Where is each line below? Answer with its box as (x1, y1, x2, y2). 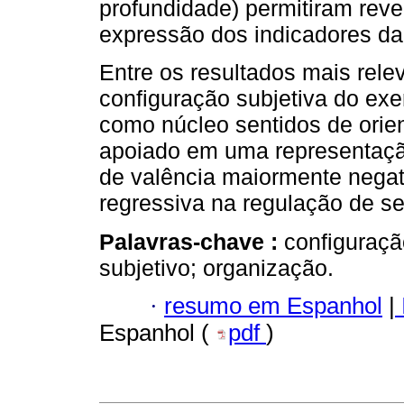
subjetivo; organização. (99, 254, 334, 280)
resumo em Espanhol (164, 292, 382, 318)
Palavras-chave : (99, 228, 284, 254)
